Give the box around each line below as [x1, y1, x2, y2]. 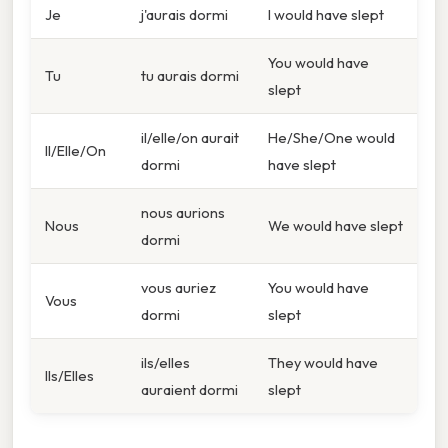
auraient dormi [141, 379, 238, 399]
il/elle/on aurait [141, 127, 239, 147]
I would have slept [268, 4, 384, 24]
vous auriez [141, 277, 216, 297]
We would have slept [268, 215, 403, 235]
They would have [268, 352, 378, 372]
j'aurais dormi [141, 4, 228, 24]
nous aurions [141, 202, 225, 222]
